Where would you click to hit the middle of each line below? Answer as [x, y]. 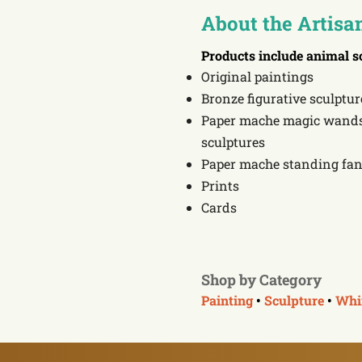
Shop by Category [261, 279]
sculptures [233, 142]
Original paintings [257, 76]
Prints [220, 185]
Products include [254, 55]
